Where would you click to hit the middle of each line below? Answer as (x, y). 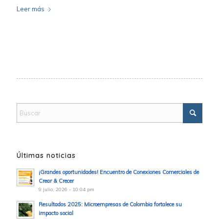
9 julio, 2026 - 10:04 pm (66, 190)
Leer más (30, 9)
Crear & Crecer (56, 181)
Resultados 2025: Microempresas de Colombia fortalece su (110, 205)
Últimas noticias (46, 156)
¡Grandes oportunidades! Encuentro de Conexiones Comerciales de (119, 172)
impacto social (56, 213)
